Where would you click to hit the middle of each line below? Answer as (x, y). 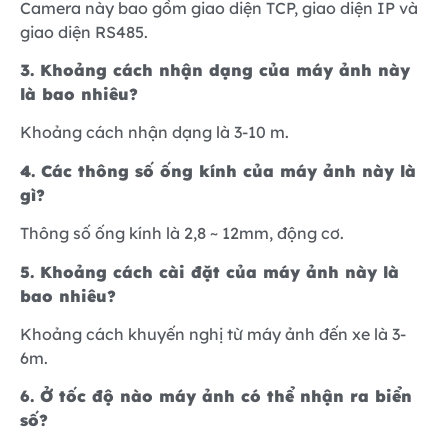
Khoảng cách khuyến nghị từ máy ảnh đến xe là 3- (213, 333)
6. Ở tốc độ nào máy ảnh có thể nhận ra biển (216, 396)
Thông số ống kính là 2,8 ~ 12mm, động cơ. (182, 233)
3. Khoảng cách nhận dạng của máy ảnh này (215, 69)
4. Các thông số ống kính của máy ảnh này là (218, 170)
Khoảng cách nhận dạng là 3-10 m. (154, 132)
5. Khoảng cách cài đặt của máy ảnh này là (209, 271)
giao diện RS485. (84, 31)
